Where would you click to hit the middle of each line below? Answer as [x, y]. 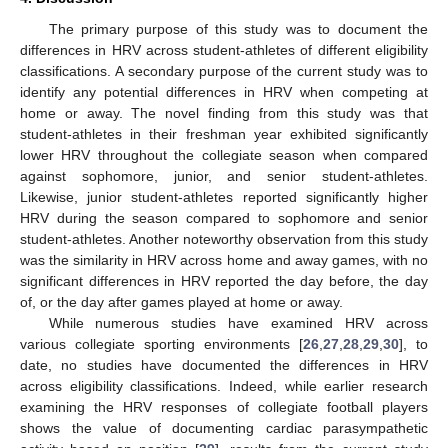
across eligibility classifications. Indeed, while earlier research [224, 386]
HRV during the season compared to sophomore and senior [224, 218]
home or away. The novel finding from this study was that [224, 113]
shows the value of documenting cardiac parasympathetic [224, 428]
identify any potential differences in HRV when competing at [224, 92]
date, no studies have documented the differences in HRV [224, 365]
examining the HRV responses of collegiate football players [224, 407]
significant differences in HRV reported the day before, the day [224, 281]
